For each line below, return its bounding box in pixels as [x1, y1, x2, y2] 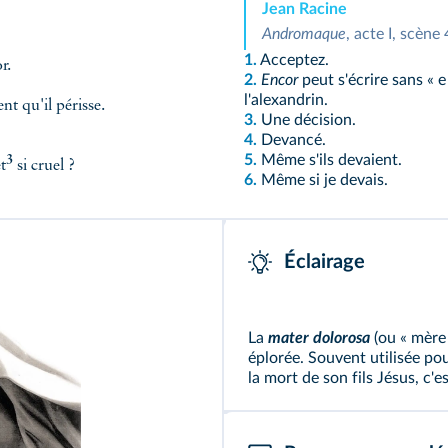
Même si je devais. [257, 172, 388, 188]
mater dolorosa [268, 330, 370, 346]
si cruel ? [13, 158, 75, 174]
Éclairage [284, 252, 365, 272]
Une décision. [257, 112, 360, 128]
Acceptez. [257, 52, 334, 68]
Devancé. [257, 132, 330, 148]
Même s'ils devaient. [257, 152, 406, 168]
